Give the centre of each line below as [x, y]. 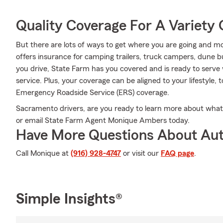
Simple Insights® [69, 199]
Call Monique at [43, 153]
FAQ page [177, 153]
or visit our [141, 153]
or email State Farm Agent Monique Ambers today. [103, 120]
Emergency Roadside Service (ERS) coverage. [93, 93]
